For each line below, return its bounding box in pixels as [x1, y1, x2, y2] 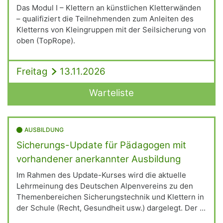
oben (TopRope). [16, 35, 75, 45]
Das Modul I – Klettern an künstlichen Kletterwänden [16, 2, 201, 12]
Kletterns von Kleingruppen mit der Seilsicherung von [16, 24, 206, 34]
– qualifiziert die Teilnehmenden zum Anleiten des [16, 13, 194, 23]
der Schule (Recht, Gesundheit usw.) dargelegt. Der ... [16, 203, 206, 213]
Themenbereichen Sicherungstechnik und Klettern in [16, 192, 204, 202]
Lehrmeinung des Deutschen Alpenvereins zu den [16, 181, 193, 191]
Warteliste [89, 87, 134, 99]
